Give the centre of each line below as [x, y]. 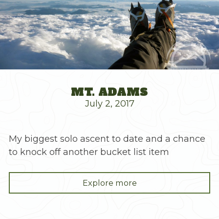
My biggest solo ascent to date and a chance [107, 139]
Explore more [109, 183]
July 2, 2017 [109, 103]
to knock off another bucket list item [89, 152]
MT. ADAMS [109, 92]
